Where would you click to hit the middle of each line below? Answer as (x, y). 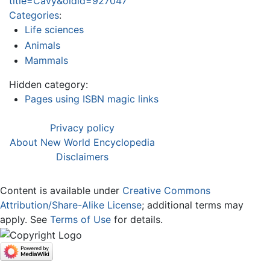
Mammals (46, 61)
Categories (34, 15)
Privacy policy (82, 128)
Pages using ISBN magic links (91, 99)
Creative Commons (166, 191)
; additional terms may (193, 205)
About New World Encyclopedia (82, 143)
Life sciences (54, 30)
